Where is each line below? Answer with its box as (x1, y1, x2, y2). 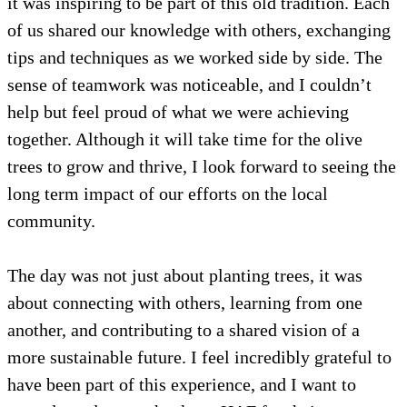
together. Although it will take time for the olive (7, 128, 362, 149)
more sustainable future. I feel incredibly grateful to (7, 346, 392, 367)
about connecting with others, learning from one (7, 292, 362, 313)
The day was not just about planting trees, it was (7, 264, 362, 285)
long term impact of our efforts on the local (7, 183, 328, 203)
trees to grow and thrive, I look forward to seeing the (7, 155, 396, 176)
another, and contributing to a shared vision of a (7, 319, 360, 340)
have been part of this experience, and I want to (7, 373, 356, 394)
